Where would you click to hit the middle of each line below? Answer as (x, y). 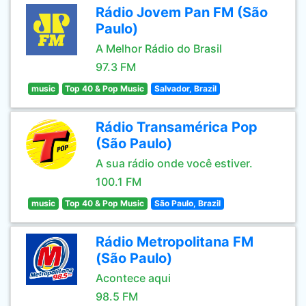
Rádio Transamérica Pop (177, 127)
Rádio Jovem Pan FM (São (182, 12)
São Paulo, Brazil (187, 203)
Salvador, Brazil (185, 88)
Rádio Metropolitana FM (175, 242)
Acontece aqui (133, 278)
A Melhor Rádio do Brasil (159, 48)
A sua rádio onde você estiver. (174, 163)
